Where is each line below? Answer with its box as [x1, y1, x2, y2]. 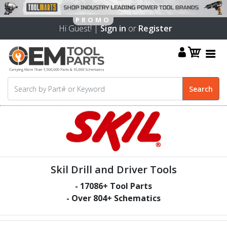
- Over [66, 192, 93, 204]
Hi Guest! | [55, 22, 100, 34]
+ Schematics [107, 192, 161, 204]
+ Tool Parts [103, 180, 152, 192]
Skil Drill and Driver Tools [50, 162, 177, 176]
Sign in [100, 22, 126, 34]
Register [138, 22, 172, 34]
